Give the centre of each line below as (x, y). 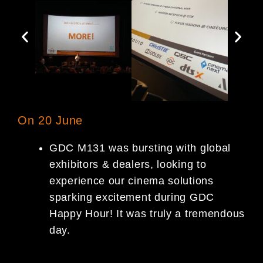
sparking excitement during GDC (132, 198)
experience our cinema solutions (131, 181)
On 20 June (50, 121)
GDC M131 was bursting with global (140, 148)
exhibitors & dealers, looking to (128, 165)
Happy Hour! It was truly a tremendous (147, 214)
